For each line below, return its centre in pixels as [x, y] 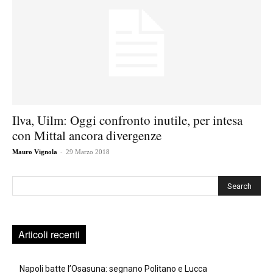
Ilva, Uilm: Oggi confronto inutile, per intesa [127, 120]
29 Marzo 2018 [88, 151]
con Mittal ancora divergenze [87, 135]
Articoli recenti [49, 234]
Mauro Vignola [35, 151]
